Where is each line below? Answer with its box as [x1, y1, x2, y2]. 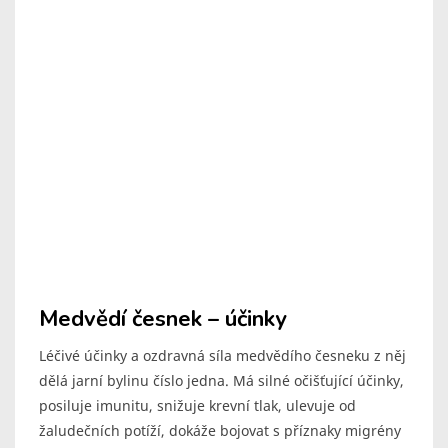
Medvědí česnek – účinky [39, 304, 287, 335]
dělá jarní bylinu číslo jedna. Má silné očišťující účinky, [39, 371, 404, 391]
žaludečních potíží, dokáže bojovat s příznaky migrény [39, 421, 401, 441]
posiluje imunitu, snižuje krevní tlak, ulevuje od [39, 396, 356, 416]
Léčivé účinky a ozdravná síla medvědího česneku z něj [39, 346, 406, 366]
